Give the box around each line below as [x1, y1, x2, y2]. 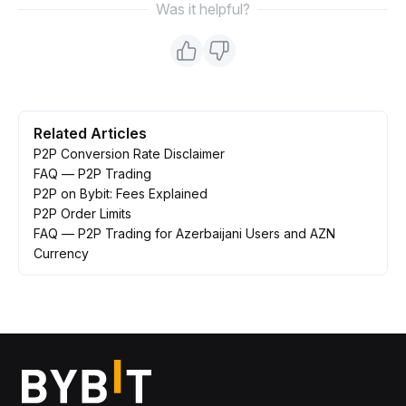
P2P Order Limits [34, 206, 131, 222]
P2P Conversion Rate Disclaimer [34, 146, 225, 162]
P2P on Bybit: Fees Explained [34, 186, 208, 202]
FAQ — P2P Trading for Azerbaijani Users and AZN [34, 226, 335, 242]
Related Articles [34, 124, 147, 143]
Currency [34, 246, 89, 262]
